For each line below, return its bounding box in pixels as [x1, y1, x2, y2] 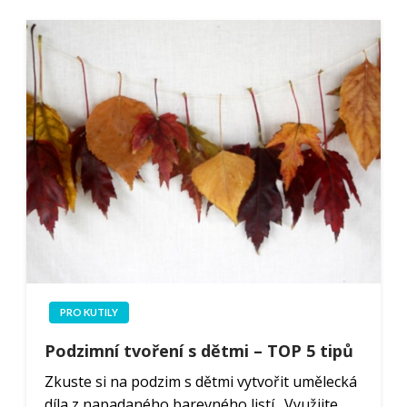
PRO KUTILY [59, 305, 118, 318]
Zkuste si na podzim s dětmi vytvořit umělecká [44, 371, 357, 392]
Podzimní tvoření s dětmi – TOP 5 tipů [44, 339, 353, 362]
